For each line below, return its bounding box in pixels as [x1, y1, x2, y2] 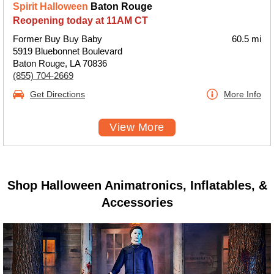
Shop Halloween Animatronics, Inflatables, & [7, 179, 267, 192]
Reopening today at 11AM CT [13, 15, 148, 26]
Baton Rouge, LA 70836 [13, 58, 107, 68]
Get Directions [30, 89, 85, 99]
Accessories [101, 196, 173, 209]
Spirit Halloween [13, 1, 88, 12]
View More [109, 121, 165, 133]
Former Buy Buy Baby [13, 34, 102, 44]
